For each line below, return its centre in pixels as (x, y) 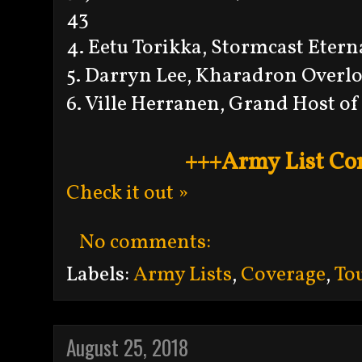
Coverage (283, 275)
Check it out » (127, 193)
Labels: (100, 275)
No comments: (147, 242)
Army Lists (183, 275)
